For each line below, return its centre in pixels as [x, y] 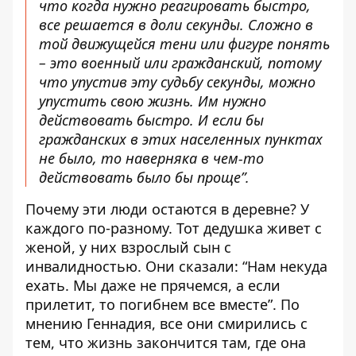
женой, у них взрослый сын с [128, 247]
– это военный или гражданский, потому [180, 63]
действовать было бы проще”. [144, 177]
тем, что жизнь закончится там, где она [166, 342]
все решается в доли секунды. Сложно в [176, 25]
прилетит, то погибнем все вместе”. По [163, 304]
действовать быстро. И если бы [151, 120]
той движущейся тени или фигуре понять [184, 44]
